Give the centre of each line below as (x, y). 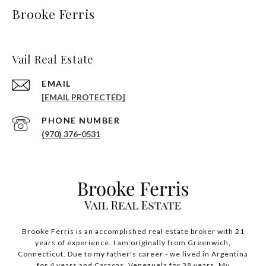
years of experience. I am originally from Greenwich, (133, 243)
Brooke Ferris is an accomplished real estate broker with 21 (133, 232)
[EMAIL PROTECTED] (83, 97)
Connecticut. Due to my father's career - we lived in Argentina (133, 254)
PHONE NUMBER (81, 121)
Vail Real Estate (53, 60)
